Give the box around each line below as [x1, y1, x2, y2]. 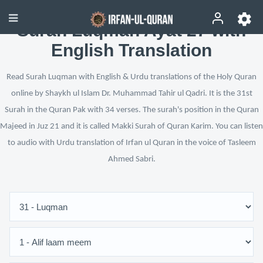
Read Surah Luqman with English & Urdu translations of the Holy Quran [6, 73, 257, 82]
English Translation [51, 41, 212, 60]
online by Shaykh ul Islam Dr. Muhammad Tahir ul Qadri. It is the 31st [11, 89, 252, 98]
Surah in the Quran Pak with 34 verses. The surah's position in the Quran [4, 106, 259, 114]
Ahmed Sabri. [107, 155, 156, 164]
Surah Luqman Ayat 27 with [17, 21, 246, 40]
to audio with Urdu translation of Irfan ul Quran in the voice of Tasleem [7, 139, 256, 147]
